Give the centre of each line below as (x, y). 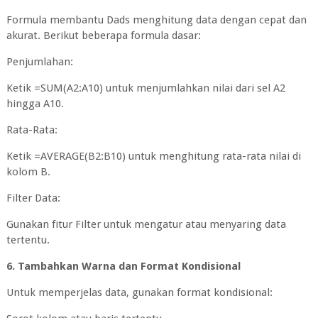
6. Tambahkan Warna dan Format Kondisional (123, 266)
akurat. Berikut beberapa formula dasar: (103, 35)
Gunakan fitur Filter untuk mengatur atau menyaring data (146, 224)
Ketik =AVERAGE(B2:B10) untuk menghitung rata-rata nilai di (153, 156)
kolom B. (28, 171)
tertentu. (28, 240)
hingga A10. (35, 103)
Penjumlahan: (39, 61)
